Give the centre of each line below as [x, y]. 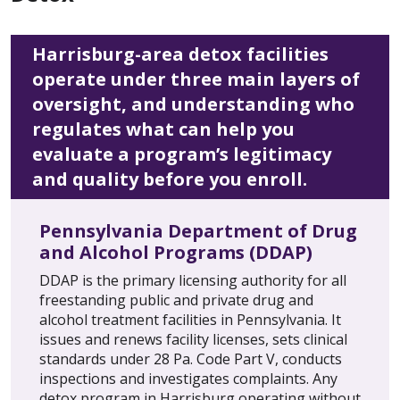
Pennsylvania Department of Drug [198, 230]
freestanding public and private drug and [176, 300]
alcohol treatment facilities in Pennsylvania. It [190, 319]
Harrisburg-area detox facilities [180, 54]
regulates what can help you [163, 129]
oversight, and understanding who [193, 104]
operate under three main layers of [196, 79]
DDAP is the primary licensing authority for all [193, 280]
